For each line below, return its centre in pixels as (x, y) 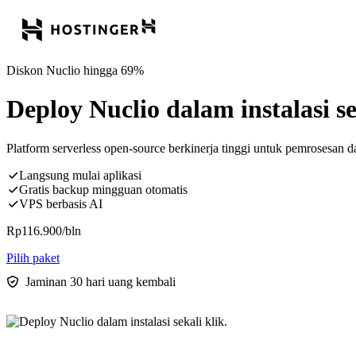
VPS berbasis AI (61, 203)
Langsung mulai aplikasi (80, 175)
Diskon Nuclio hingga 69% (75, 70)
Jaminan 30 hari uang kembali (101, 281)
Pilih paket (33, 257)
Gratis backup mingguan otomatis (103, 189)
